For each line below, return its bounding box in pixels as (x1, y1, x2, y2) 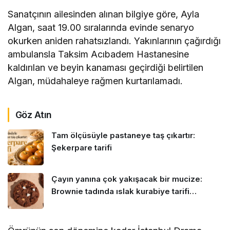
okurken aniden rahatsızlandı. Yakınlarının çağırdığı (8, 35, 221, 47)
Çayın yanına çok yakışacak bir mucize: (51, 174, 202, 184)
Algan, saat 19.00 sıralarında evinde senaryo (8, 22, 195, 33)
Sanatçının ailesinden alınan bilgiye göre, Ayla (8, 9, 200, 20)
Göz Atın (15, 109, 52, 121)
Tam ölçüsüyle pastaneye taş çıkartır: (51, 130, 195, 141)
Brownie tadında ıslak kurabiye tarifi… (51, 186, 197, 197)
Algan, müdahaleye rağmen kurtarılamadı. (8, 75, 183, 87)
